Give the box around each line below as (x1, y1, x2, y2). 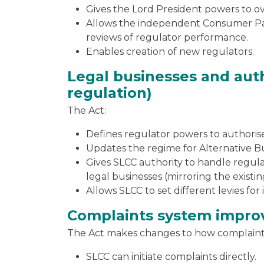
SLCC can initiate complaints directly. (86, 250, 256, 262)
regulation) (67, 84, 152, 101)
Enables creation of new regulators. (86, 45, 254, 57)
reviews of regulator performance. (86, 31, 248, 43)
